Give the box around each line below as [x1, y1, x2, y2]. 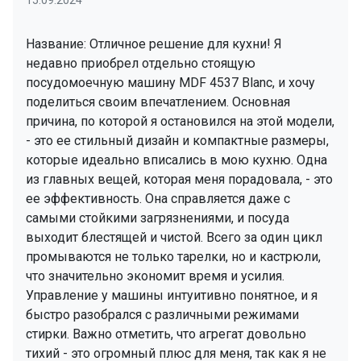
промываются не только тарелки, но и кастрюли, [26, 249, 321, 265]
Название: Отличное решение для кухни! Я [26, 36, 282, 52]
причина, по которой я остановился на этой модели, [26, 114, 334, 130]
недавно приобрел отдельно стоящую [26, 56, 255, 72]
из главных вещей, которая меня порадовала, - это [26, 172, 333, 188]
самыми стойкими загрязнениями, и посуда [26, 210, 289, 226]
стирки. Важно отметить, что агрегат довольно [26, 326, 306, 342]
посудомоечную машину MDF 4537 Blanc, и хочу [26, 75, 315, 91]
